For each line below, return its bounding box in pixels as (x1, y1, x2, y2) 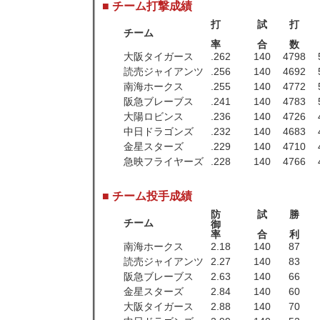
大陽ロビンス (124, 111, 184, 122)
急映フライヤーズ (124, 156, 204, 167)
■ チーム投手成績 (102, 190, 192, 202)
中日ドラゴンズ (124, 126, 194, 137)
